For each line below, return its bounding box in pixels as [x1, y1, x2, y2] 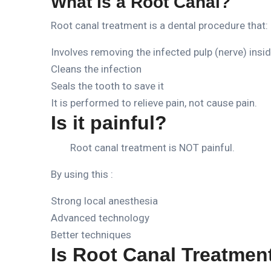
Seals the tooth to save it [51, 79, 164, 92]
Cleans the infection [51, 62, 142, 75]
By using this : [51, 168, 113, 180]
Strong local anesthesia [51, 194, 158, 207]
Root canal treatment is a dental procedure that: [51, 19, 268, 31]
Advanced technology [51, 211, 149, 224]
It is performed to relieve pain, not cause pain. [51, 96, 257, 109]
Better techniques [51, 228, 131, 241]
